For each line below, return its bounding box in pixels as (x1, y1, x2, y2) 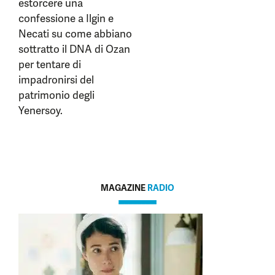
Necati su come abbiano (18, 27, 132, 41)
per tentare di (18, 58, 81, 71)
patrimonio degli (18, 88, 95, 102)
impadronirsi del (18, 73, 94, 87)
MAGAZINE (101, 182, 147, 193)
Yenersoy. (18, 104, 63, 117)
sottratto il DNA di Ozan (18, 42, 130, 56)
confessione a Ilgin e (18, 12, 114, 25)
